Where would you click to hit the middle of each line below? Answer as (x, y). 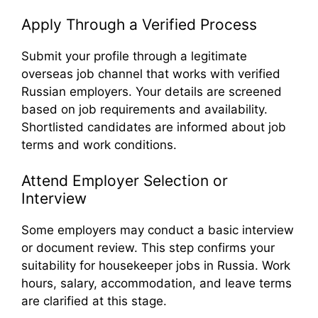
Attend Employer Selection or (125, 181)
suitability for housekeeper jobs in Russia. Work (156, 266)
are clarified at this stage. (94, 301)
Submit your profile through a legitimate (134, 56)
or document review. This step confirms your (148, 248)
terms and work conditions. (99, 144)
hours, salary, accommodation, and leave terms (157, 284)
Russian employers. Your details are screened (152, 91)
